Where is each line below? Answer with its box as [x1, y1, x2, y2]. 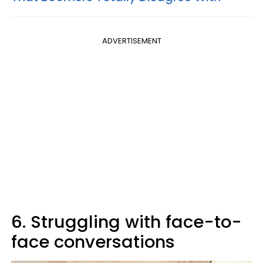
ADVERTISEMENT [102, 35, 161, 47]
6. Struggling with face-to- [11, 210, 242, 234]
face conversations [11, 230, 175, 254]
